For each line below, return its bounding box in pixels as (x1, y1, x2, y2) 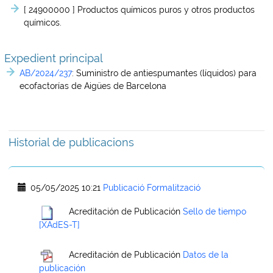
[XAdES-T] (39, 220, 80, 230)
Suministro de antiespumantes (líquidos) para (76, 68, 257, 78)
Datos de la (183, 250, 229, 260)
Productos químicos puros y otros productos (77, 5, 255, 15)
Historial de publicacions (9, 136, 134, 149)
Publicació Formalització (103, 183, 200, 193)
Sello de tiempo (183, 207, 246, 217)
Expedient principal (4, 52, 103, 65)
